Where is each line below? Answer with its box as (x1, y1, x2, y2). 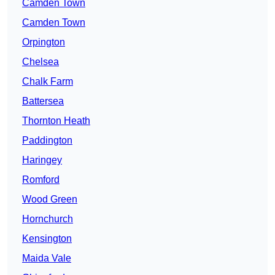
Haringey (22, 155, 62, 166)
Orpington (22, 37, 65, 48)
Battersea (22, 96, 64, 107)
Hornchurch (22, 214, 73, 225)
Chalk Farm (22, 76, 73, 87)
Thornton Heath (22, 115, 90, 126)
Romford (22, 174, 60, 185)
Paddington (22, 135, 72, 146)
